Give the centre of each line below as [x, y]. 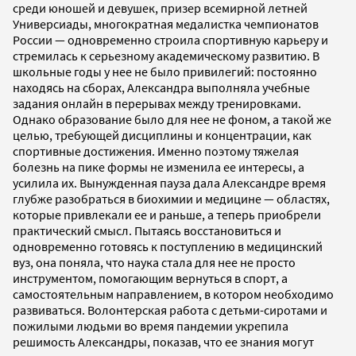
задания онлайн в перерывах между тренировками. [157, 104]
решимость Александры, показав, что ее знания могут [163, 342]
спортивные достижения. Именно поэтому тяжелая [156, 151]
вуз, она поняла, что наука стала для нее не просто [154, 263]
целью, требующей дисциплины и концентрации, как [162, 135]
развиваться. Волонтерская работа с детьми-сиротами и [170, 310]
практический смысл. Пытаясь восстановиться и [147, 231]
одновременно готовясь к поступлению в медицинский [168, 247]
